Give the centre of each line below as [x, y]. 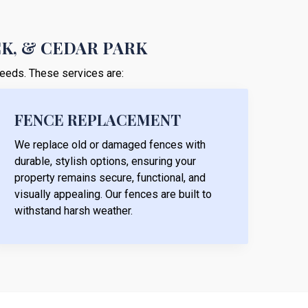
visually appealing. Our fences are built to [113, 194]
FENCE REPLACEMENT [98, 119]
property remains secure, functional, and [110, 177]
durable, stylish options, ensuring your [105, 161]
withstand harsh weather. [74, 210]
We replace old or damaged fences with [110, 144]
